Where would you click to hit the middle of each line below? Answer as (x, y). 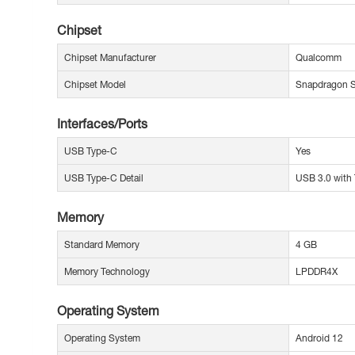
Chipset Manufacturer (110, 58)
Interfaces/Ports (102, 124)
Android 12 (319, 338)
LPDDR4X (317, 272)
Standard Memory (102, 245)
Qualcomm (319, 58)
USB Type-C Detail (104, 178)
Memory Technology (107, 272)
